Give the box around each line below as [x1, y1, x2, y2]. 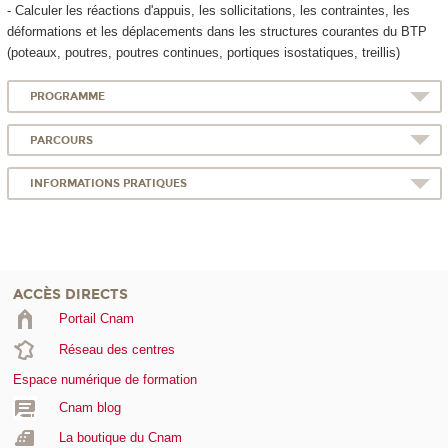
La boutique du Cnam [58, 430, 182, 446]
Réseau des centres [58, 341, 175, 357]
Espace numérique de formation [13, 372, 197, 388]
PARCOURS [30, 133, 94, 147]
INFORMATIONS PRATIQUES [30, 176, 188, 190]
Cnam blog [58, 399, 121, 415]
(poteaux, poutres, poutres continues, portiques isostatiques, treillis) [6, 44, 400, 60]
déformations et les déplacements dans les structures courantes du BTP [6, 23, 427, 39]
